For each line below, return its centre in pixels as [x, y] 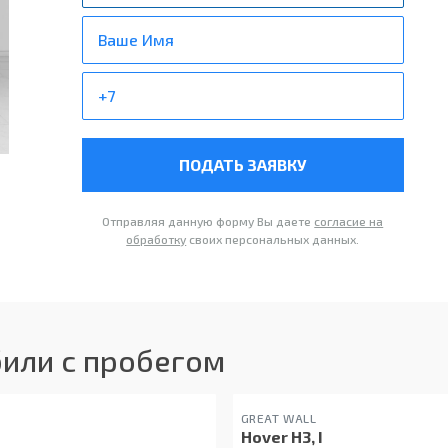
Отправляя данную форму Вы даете [208, 221]
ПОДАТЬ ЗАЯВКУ [243, 165]
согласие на [349, 221]
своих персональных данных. [273, 239]
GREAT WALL [278, 418]
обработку [156, 239]
